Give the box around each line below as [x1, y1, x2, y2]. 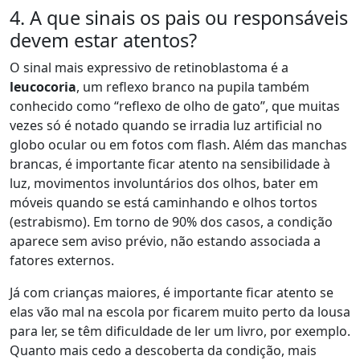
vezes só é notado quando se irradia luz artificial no [10, 117, 322, 134]
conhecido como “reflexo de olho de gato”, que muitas [10, 97, 340, 115]
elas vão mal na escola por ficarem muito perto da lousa [10, 303, 350, 321]
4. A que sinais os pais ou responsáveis [10, 5, 348, 31]
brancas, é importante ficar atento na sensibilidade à [10, 155, 330, 173]
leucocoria [10, 78, 76, 96]
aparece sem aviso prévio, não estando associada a [10, 232, 321, 250]
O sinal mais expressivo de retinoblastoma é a [10, 59, 288, 76]
